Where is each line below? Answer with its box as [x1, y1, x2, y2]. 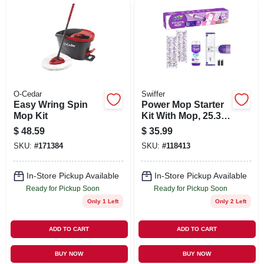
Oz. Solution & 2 [141, 121, 213, 132]
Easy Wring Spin [13, 99, 88, 110]
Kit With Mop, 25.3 [141, 110, 221, 121]
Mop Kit [13, 110, 48, 121]
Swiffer [141, 90, 165, 98]
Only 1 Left [87, 197, 118, 204]
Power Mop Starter [141, 99, 224, 110]
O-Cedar [13, 90, 42, 98]
